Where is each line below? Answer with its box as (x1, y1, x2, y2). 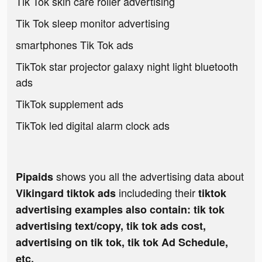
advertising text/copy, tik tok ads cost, (16, 218, 206, 234)
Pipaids (16, 169, 53, 185)
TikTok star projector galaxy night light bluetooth (16, 58, 238, 74)
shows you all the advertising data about (53, 168, 244, 184)
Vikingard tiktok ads (16, 185, 119, 201)
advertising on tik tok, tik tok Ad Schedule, (16, 235, 228, 250)
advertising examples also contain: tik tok (16, 202, 225, 218)
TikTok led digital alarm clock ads (16, 118, 170, 133)
